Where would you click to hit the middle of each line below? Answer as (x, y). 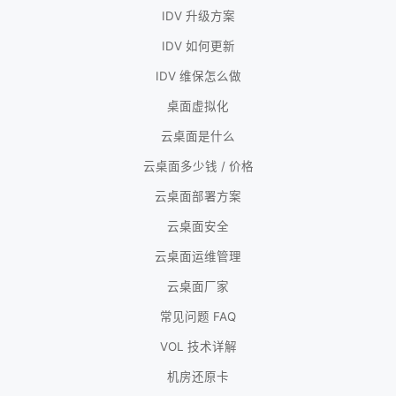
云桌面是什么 (198, 137)
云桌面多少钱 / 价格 (198, 167)
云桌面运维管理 (198, 257)
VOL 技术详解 (198, 347)
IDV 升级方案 (198, 16)
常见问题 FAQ (198, 317)
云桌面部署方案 (198, 197)
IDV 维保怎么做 (198, 76)
